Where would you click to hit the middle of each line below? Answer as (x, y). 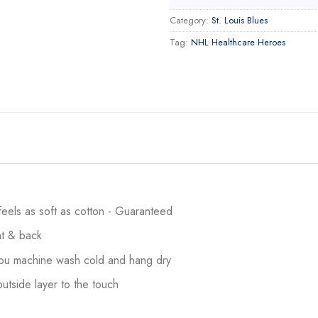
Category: (191, 20)
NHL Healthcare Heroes (238, 42)
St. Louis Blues (240, 20)
